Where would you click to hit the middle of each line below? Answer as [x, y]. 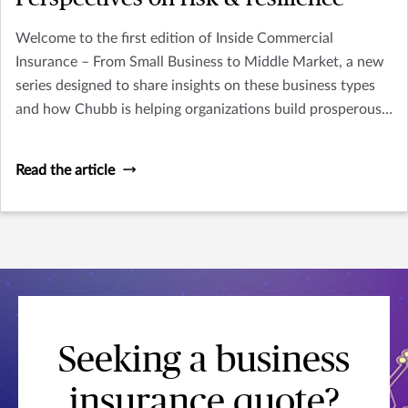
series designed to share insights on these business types [195, 85]
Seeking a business [204, 360]
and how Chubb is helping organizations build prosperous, [200, 109]
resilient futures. [68, 133]
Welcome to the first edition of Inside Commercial [174, 38]
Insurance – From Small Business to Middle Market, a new [200, 61]
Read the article [65, 170]
